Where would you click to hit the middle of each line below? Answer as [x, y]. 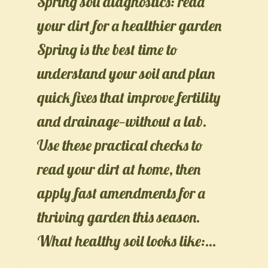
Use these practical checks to [120, 145]
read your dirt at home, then [119, 169]
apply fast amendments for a [121, 193]
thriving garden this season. [119, 217]
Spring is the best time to [108, 49]
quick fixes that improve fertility [129, 97]
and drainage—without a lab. [122, 121]
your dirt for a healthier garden [130, 25]
